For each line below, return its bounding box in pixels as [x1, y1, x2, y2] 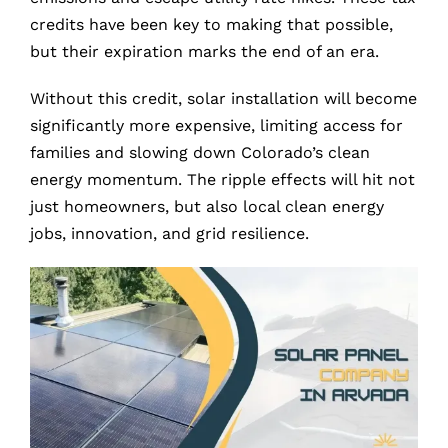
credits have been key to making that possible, [30, 15, 393, 34]
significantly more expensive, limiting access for [30, 116, 403, 135]
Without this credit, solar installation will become [30, 89, 417, 108]
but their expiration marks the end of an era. [30, 42, 379, 61]
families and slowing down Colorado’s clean [30, 143, 370, 162]
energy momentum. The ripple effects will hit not [30, 170, 415, 189]
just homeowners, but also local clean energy [30, 197, 384, 216]
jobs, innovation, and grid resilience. [30, 224, 309, 243]
